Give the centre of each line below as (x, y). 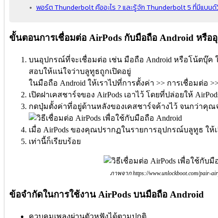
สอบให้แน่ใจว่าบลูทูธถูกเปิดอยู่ (80, 72)
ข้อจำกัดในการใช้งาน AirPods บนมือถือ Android (107, 194)
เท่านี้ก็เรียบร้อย (55, 142)
